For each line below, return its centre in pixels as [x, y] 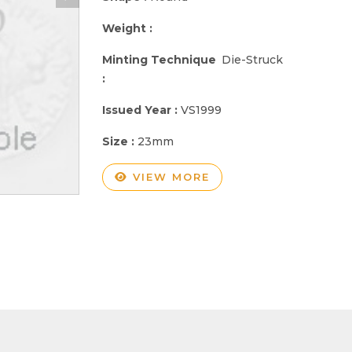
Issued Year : [141, 110]
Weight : [129, 28]
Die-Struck [253, 59]
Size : [120, 141]
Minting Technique [159, 59]
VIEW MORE [169, 176]
